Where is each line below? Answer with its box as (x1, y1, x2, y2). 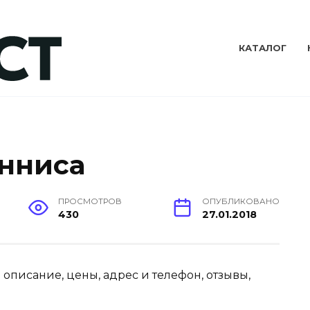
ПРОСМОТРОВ (58, 197, 122, 207)
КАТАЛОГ (238, 43, 286, 54)
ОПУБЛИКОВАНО (202, 197, 280, 207)
